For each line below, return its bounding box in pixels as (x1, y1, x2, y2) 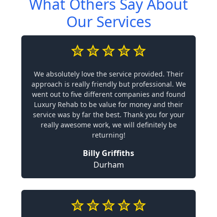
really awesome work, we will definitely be (40, 120, 177, 129)
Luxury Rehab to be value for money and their (34, 99, 183, 109)
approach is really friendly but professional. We (31, 79, 186, 89)
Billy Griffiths (83, 147, 134, 158)
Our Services (66, 11, 151, 31)
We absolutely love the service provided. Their (33, 69, 184, 78)
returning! (92, 130, 125, 139)
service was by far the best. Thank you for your (32, 109, 185, 119)
